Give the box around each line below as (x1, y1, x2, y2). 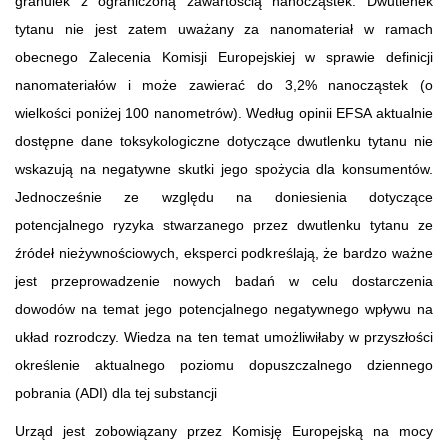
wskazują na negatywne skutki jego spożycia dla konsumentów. (15, 160, 433, 177)
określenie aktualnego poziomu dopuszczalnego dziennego (15, 356, 433, 373)
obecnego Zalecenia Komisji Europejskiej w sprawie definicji (15, 48, 433, 65)
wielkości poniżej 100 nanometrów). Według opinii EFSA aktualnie (15, 104, 433, 121)
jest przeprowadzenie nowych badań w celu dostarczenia (15, 272, 433, 289)
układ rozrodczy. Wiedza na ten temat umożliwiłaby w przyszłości (15, 328, 433, 345)
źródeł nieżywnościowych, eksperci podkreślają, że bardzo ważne (15, 244, 433, 261)
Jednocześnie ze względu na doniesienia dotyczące (15, 188, 433, 205)
